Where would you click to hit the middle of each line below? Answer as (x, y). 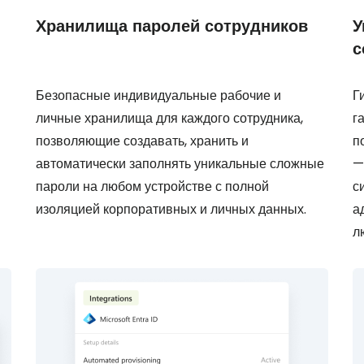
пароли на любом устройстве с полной (152, 186)
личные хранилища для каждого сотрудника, (169, 118)
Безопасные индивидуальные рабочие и (158, 95)
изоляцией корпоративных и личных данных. (171, 209)
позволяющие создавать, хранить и (142, 141)
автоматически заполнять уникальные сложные (180, 164)
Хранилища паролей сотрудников (172, 26)
